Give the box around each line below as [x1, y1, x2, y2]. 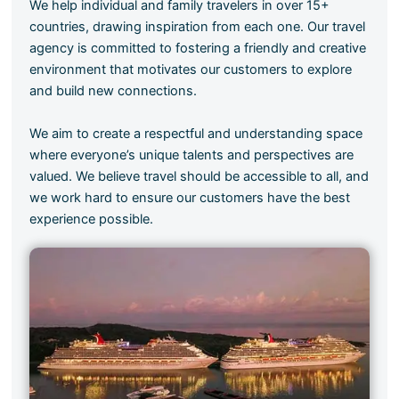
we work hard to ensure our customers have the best [29, 189, 351, 206]
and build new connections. [29, 82, 198, 99]
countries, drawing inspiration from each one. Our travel [29, 18, 366, 35]
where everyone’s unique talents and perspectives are [29, 146, 354, 163]
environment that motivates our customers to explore [29, 61, 353, 77]
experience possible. [29, 210, 154, 227]
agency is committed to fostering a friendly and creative [29, 39, 367, 56]
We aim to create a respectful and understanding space [29, 125, 363, 142]
